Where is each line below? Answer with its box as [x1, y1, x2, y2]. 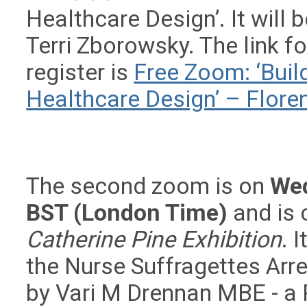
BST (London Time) [26, 199, 228, 227]
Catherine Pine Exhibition [26, 226, 282, 254]
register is [26, 59, 134, 86]
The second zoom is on [26, 173, 271, 200]
